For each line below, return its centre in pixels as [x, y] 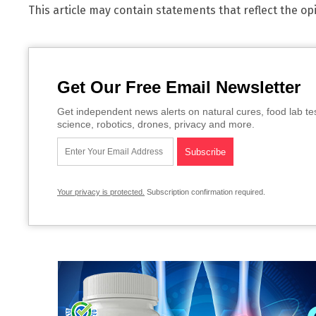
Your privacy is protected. [101, 192]
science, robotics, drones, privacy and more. [156, 124]
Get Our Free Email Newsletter [179, 87]
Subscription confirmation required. [205, 192]
